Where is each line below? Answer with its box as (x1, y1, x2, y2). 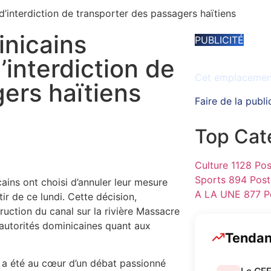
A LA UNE (194, 188, 241, 200)
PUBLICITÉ (194, 34, 244, 46)
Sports (194, 173, 226, 186)
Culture (194, 158, 228, 171)
